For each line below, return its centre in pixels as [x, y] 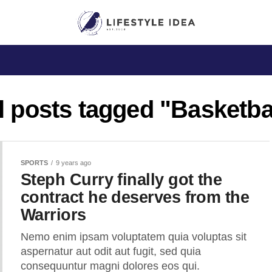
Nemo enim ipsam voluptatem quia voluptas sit [134, 237]
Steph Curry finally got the [121, 180]
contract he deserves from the [135, 197]
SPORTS [34, 163]
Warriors [53, 215]
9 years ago [73, 163]
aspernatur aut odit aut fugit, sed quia [111, 252]
